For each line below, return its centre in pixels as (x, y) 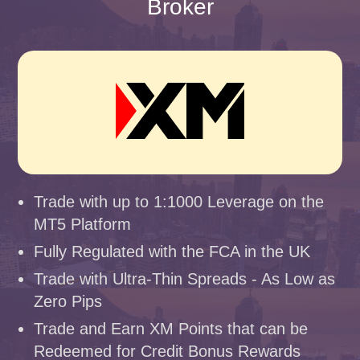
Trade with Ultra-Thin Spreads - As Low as (185, 279)
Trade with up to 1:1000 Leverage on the (179, 202)
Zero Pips (68, 301)
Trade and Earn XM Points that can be (171, 329)
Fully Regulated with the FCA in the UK (172, 252)
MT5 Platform (83, 224)
